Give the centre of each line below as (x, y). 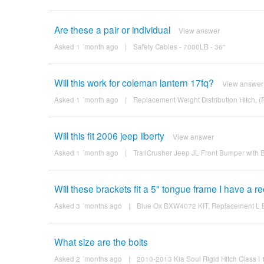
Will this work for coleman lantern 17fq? (134, 82)
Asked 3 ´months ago (88, 205)
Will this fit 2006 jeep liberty (109, 135)
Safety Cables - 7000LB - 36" (179, 46)
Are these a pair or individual (112, 29)
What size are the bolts (101, 241)
